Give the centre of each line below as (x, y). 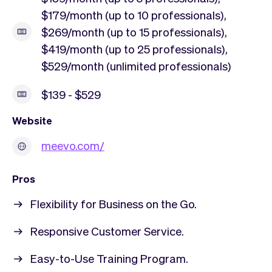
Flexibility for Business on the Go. (114, 203)
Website (32, 120)
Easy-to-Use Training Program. (109, 258)
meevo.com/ (73, 145)
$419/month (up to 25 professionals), (134, 48)
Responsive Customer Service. (107, 230)
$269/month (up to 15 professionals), (134, 31)
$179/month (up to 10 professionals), (134, 14)
